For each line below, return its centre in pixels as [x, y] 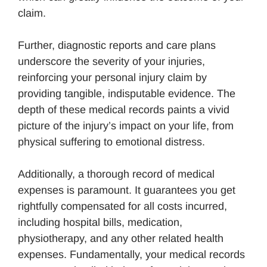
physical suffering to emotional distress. [111, 142]
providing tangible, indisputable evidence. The [127, 93]
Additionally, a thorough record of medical [116, 174]
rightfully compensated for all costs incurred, [122, 206]
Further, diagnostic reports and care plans [117, 45]
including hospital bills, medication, [100, 222]
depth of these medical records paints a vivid [124, 109]
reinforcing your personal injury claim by [112, 77]
